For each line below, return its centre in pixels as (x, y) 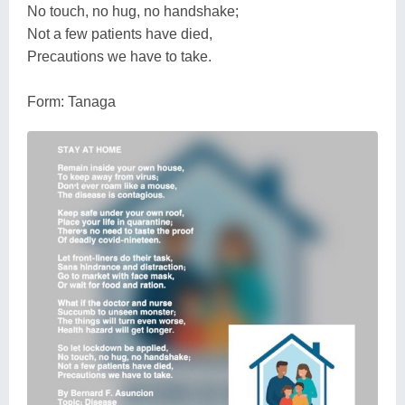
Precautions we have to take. (119, 56)
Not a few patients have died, (120, 33)
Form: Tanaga (71, 101)
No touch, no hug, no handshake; (133, 11)
